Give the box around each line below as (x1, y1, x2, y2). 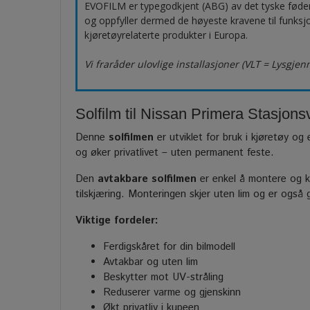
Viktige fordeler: (75, 212, 158, 228)
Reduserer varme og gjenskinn (103, 284, 241, 300)
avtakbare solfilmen (98, 171, 197, 186)
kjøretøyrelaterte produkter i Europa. (84, 28, 248, 42)
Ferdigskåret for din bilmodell (103, 239, 235, 254)
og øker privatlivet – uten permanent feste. (75, 145, 274, 160)
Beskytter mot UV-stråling (103, 269, 224, 284)
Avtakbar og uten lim (103, 254, 198, 269)
